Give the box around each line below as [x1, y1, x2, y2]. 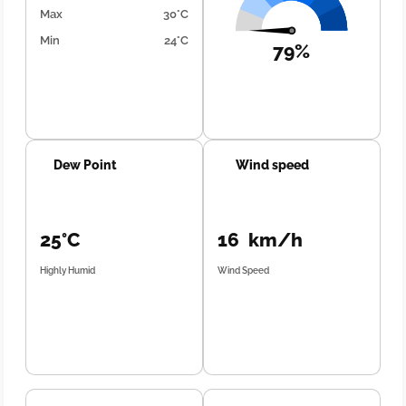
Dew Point [53, 158, 118, 172]
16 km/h [217, 228, 303, 251]
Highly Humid [40, 266, 96, 275]
